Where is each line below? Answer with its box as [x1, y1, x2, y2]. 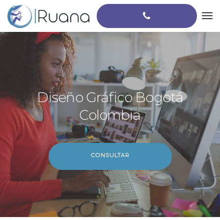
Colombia [79, 107, 141, 123]
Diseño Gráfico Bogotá [36, 89, 184, 106]
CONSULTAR [91, 153, 129, 160]
